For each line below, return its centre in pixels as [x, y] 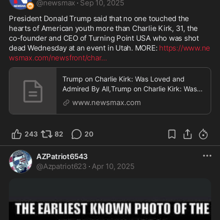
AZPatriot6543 [62, 157]
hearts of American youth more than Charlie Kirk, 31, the [104, 28]
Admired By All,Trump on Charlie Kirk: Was [130, 89]
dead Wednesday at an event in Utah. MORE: [84, 48]
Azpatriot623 [65, 166]
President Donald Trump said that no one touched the [99, 19]
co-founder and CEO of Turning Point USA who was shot [104, 38]
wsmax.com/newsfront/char [55, 58]
